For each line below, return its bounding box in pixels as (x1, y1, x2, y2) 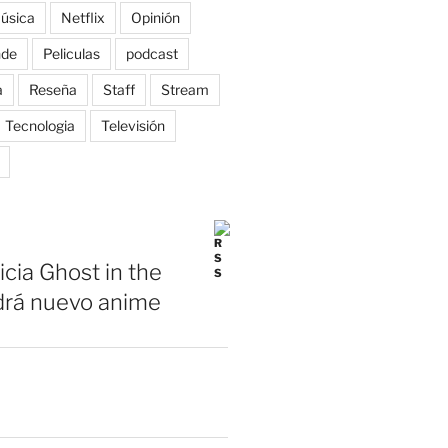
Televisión (100, 116, 165, 134)
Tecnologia (4, 116, 75, 134)
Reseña (28, 80, 77, 98)
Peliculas (42, 44, 100, 62)
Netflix (60, 8, 105, 26)
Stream (160, 80, 209, 98)
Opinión (130, 8, 180, 26)
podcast (125, 44, 178, 62)
